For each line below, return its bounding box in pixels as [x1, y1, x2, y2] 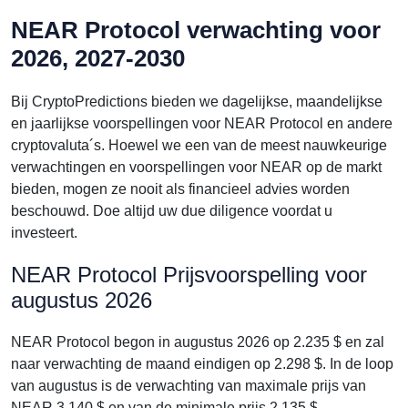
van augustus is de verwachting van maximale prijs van [11, 378, 366, 393]
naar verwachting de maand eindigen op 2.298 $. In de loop [11, 356, 393, 372]
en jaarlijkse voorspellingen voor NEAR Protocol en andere [11, 116, 393, 131]
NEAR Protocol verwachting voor [11, 16, 381, 44]
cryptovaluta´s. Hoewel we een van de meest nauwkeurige [11, 138, 387, 153]
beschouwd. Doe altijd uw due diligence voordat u [11, 203, 332, 219]
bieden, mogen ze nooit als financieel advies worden [11, 181, 350, 197]
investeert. [11, 225, 77, 240]
